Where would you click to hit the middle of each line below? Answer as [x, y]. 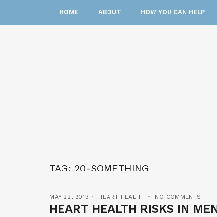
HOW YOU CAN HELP [173, 12]
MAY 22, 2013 [69, 197]
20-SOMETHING [112, 168]
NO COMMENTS [178, 197]
